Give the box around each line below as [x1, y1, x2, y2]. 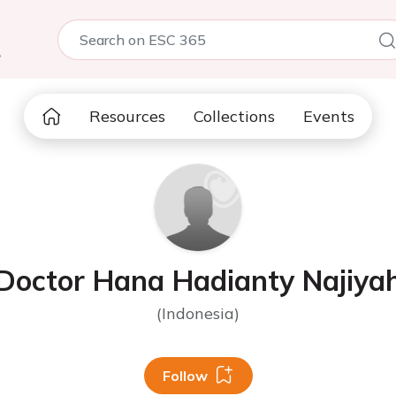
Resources [89, 106, 165, 126]
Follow [162, 367, 208, 385]
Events [303, 106, 354, 126]
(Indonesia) [156, 303, 240, 324]
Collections [194, 106, 275, 126]
